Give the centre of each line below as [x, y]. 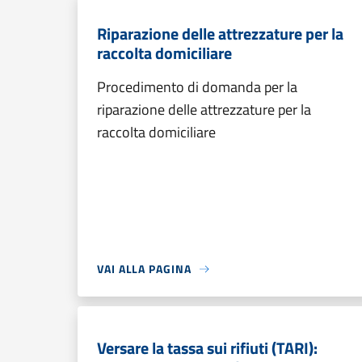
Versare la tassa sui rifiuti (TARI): [207, 348]
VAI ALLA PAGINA [144, 269]
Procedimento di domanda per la [197, 87]
